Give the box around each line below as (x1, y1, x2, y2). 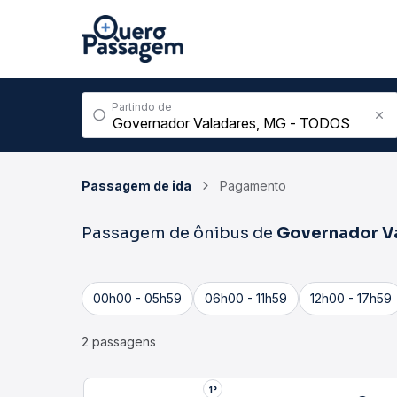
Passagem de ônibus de (82, 223, 276, 243)
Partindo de (112, 100, 172, 113)
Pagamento (220, 178, 286, 193)
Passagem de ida (82, 178, 191, 193)
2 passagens (82, 334, 156, 349)
